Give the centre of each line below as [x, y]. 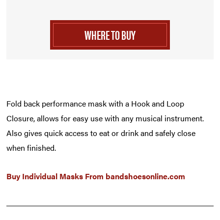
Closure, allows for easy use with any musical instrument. [105, 118]
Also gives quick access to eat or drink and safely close [101, 133]
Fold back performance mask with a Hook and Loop [96, 104]
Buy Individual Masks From [56, 176]
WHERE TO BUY [110, 35]
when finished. [31, 148]
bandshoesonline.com [146, 176]
